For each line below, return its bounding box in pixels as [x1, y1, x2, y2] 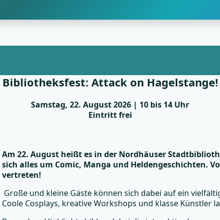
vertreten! [2, 169, 41, 180]
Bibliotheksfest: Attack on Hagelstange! [2, 75, 218, 89]
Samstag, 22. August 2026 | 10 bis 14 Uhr [31, 99, 189, 110]
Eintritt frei [88, 110, 132, 121]
